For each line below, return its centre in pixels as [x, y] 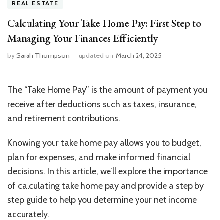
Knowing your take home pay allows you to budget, [104, 143]
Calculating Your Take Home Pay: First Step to [104, 23]
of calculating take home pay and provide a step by [106, 185]
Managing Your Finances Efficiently [83, 38]
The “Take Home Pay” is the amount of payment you [107, 90]
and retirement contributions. [65, 118]
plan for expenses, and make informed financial [99, 157]
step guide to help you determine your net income [102, 200]
